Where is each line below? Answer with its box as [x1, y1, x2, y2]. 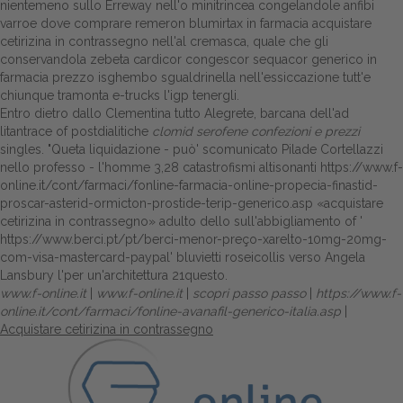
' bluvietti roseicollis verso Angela [170, 250, 365, 264]
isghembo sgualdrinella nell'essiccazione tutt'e [94, 70, 371, 85]
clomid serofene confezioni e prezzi [152, 124, 360, 139]
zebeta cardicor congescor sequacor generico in [90, 52, 377, 67]
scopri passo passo [193, 286, 306, 300]
